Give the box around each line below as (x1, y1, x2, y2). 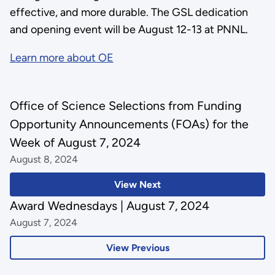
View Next (114, 179, 161, 191)
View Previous (106, 241, 169, 254)
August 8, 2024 (9, 153, 78, 166)
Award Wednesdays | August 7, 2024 (9, 198, 209, 213)
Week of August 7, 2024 (9, 135, 141, 150)
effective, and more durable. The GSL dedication (9, 5, 248, 19)
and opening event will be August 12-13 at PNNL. (9, 22, 253, 36)
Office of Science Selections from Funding (9, 98, 242, 114)
